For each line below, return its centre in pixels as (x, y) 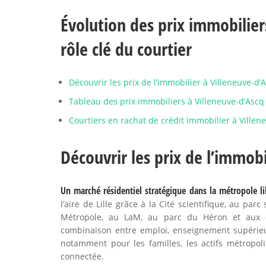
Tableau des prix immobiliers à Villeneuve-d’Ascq (167, 101)
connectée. (82, 256)
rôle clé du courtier (126, 49)
